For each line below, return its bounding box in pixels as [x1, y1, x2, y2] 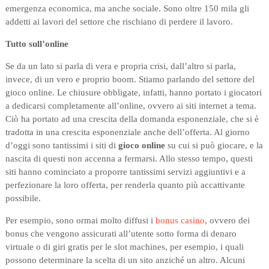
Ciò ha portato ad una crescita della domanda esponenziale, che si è [5, 114, 259, 124]
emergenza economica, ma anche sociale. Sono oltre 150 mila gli [5, 4, 249, 14]
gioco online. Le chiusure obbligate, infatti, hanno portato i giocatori [5, 88, 262, 98]
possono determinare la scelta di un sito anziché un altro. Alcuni [5, 255, 245, 265]
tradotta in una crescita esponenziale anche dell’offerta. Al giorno [5, 127, 250, 138]
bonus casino [155, 216, 205, 226]
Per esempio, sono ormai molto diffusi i [5, 216, 156, 226]
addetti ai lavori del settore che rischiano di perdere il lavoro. [5, 17, 233, 27]
